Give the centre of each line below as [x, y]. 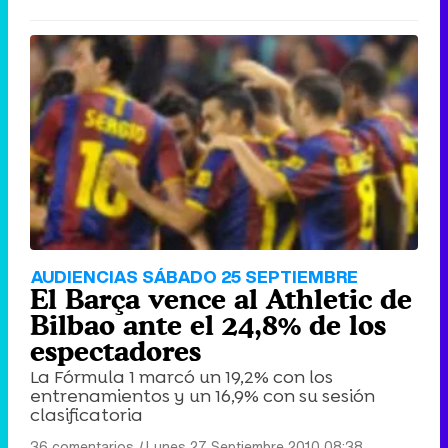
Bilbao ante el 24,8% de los [208, 325]
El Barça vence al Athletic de [221, 299]
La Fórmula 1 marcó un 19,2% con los [181, 377]
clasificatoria [86, 415]
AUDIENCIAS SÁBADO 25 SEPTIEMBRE [194, 277]
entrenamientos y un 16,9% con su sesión [202, 396]
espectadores [115, 351]
